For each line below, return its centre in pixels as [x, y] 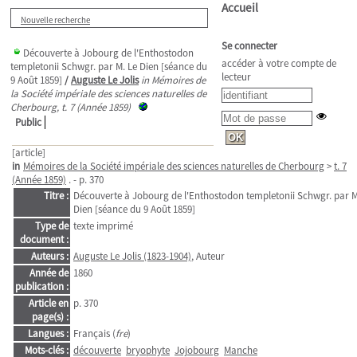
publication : [42, 286]
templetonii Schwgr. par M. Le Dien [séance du [109, 67]
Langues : [48, 333]
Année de [49, 273]
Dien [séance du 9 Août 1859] [134, 209]
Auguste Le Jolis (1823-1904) [132, 256]
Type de [52, 226]
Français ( [94, 333]
